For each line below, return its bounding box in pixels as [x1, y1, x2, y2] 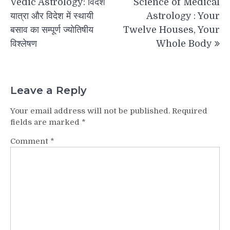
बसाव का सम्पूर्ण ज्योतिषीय [10, 25, 93, 35]
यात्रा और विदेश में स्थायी [10, 11, 93, 22]
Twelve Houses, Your [123, 25, 220, 35]
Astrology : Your [146, 11, 220, 22]
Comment [10, 136, 50, 146]
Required [172, 106, 207, 116]
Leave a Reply [10, 84, 87, 97]
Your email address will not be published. [10, 106, 170, 116]
